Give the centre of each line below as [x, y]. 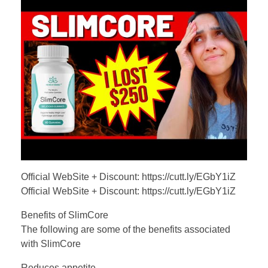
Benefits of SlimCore [65, 215]
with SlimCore [51, 243]
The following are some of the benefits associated [126, 229]
